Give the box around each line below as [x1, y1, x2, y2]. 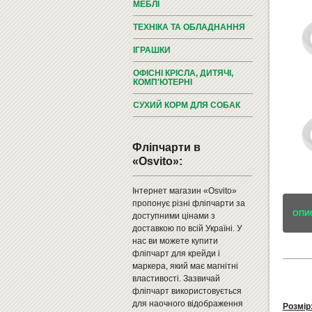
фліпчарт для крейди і [132, 249, 220, 258]
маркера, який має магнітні [132, 261, 238, 271]
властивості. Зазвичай [132, 274, 220, 283]
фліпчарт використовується [132, 286, 242, 296]
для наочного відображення [132, 299, 243, 309]
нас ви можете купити [132, 236, 218, 246]
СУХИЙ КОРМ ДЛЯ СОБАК [132, 100, 240, 110]
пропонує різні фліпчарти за [132, 198, 245, 208]
